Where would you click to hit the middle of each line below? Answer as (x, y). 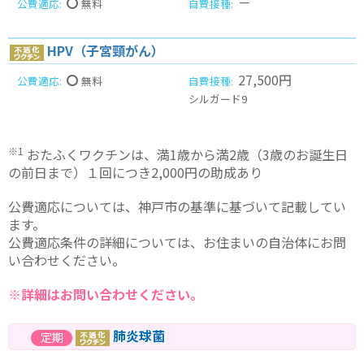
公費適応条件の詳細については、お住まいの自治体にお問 (177, 242)
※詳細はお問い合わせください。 (106, 294)
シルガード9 (218, 98)
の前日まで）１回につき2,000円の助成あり (135, 173)
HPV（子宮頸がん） (105, 51)
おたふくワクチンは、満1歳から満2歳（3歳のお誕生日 (186, 155)
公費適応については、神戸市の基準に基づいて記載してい (177, 206)
